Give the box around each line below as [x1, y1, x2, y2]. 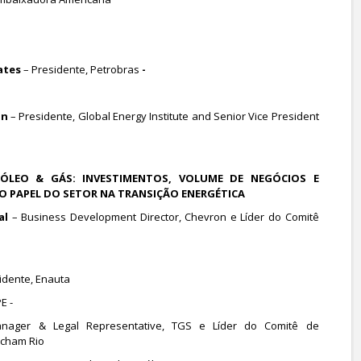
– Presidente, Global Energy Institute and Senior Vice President [10, 109, 319, 123]
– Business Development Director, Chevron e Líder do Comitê [11, 210, 319, 224]
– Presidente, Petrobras [21, 62, 139, 77]
